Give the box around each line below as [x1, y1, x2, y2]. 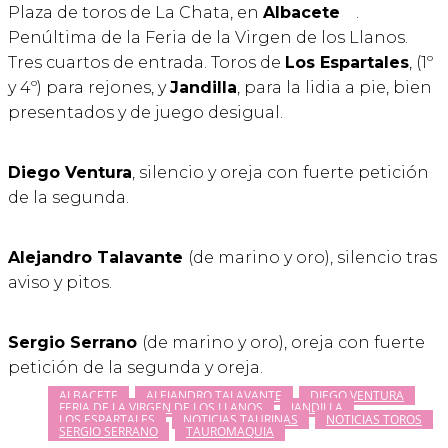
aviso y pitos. [8, 273, 112, 293]
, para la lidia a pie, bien [237, 77, 432, 97]
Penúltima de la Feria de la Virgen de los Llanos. [8, 27, 408, 47]
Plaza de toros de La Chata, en [8, 2, 263, 22]
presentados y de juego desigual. [8, 102, 283, 122]
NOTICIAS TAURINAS [183, 411, 298, 429]
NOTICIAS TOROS [326, 411, 422, 429]
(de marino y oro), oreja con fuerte [142, 333, 425, 353]
